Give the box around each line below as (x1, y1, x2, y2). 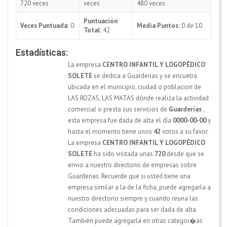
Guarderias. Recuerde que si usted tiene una (68, 171, 191, 180)
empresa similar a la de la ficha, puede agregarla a (68, 182, 211, 192)
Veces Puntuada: (20, 21, 69, 30)
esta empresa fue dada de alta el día (68, 116, 173, 125)
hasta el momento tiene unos (68, 127, 154, 136)
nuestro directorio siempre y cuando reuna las (68, 194, 198, 203)
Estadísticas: (16, 47, 68, 58)
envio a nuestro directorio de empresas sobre (68, 160, 197, 169)
